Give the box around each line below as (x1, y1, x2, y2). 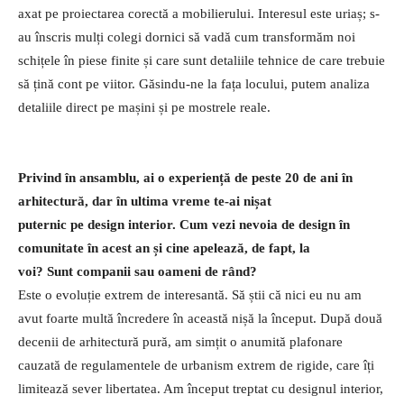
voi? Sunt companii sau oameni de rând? (18, 264, 257, 280)
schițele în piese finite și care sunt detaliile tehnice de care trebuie (18, 53, 385, 69)
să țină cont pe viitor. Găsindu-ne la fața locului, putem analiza (18, 77, 370, 92)
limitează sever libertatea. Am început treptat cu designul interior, (18, 381, 383, 397)
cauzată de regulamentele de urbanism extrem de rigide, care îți (18, 358, 374, 373)
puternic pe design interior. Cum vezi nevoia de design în (18, 217, 350, 233)
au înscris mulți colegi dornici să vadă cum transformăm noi (18, 30, 355, 45)
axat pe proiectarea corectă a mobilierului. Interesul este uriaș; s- (18, 6, 380, 22)
